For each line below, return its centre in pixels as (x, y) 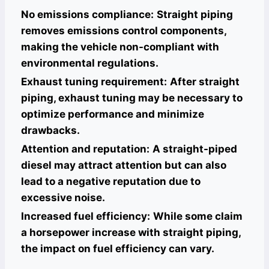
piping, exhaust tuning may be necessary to (132, 98)
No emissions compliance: (87, 14)
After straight (205, 82)
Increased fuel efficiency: (86, 216)
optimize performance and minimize (113, 114)
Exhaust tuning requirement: (94, 82)
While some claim (198, 216)
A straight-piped (195, 149)
